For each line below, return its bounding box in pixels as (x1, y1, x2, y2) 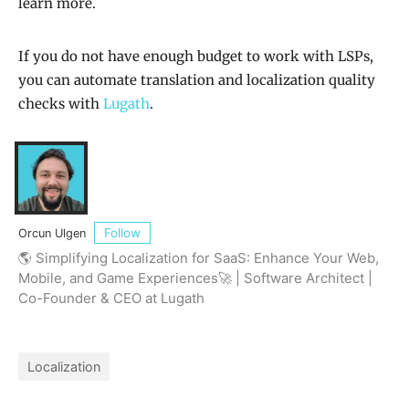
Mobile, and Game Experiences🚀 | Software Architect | (18, 268, 372, 287)
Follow (104, 225, 141, 240)
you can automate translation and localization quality (18, 71, 375, 89)
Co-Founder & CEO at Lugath (18, 288, 204, 307)
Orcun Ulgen (18, 226, 89, 241)
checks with (18, 95, 103, 113)
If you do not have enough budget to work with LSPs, (18, 47, 373, 66)
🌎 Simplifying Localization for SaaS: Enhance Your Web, (18, 248, 379, 267)
